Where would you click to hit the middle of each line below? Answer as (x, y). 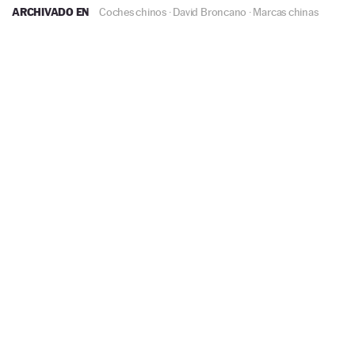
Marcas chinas (286, 12)
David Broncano (210, 12)
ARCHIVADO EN (52, 12)
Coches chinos (133, 12)
